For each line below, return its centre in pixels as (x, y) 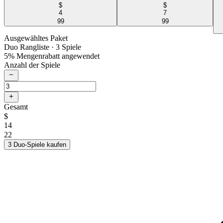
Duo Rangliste (27, 47)
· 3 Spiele (65, 47)
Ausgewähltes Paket (36, 38)
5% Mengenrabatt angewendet (52, 56)
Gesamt (16, 107)
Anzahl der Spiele (32, 65)
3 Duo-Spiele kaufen (37, 145)
